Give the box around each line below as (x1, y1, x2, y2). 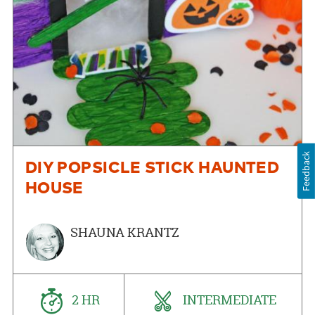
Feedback (300, 150, 313, 191)
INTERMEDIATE (180, 291, 277, 309)
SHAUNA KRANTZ (70, 223, 179, 241)
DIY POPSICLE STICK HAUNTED (25, 160, 280, 176)
